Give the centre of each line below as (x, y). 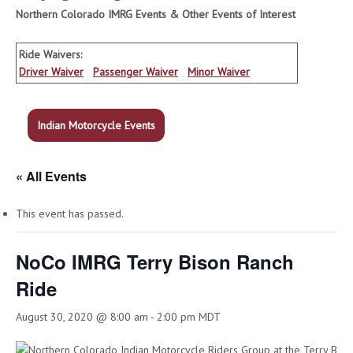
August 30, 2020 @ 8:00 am (82, 317)
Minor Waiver (219, 72)
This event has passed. (70, 214)
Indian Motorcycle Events (96, 125)
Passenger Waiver (136, 72)
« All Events (51, 176)
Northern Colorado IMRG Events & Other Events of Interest (156, 14)
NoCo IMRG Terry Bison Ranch (155, 262)
